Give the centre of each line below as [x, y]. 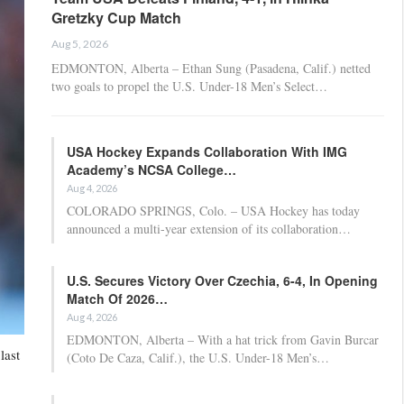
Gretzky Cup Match [116, 17]
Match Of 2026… [117, 298]
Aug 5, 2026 [80, 43]
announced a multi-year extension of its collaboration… [209, 228]
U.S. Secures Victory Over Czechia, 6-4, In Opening [222, 280]
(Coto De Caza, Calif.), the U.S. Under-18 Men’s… [198, 357]
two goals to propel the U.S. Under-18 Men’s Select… [189, 86]
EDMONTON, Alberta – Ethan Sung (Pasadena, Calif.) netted [211, 68]
